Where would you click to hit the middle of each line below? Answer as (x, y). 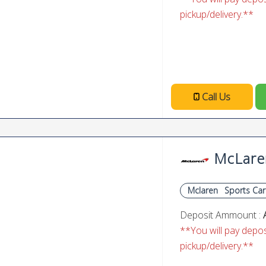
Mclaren (203, 190)
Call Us (216, 97)
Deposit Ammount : (221, 215)
